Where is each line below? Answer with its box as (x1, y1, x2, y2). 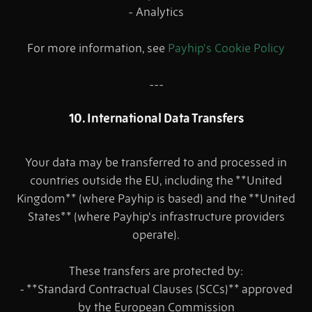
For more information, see (27, 40, 168, 56)
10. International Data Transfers (68, 110, 244, 127)
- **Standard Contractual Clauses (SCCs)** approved (19, 281, 292, 297)
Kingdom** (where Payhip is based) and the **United (17, 191, 295, 207)
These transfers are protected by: (69, 263, 243, 279)
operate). (132, 227, 180, 243)
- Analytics (128, 4, 184, 20)
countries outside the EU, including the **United (30, 173, 282, 189)
